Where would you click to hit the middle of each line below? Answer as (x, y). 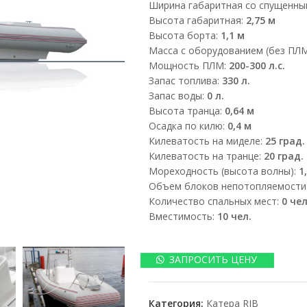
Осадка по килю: (188, 125)
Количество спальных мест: (213, 201)
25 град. (285, 140)
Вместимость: (183, 216)
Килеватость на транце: (205, 156)
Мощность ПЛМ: (188, 65)
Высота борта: (183, 35)
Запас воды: (177, 95)
